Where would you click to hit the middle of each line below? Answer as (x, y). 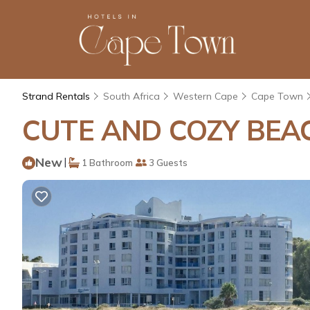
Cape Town (277, 96)
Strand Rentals (57, 96)
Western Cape (206, 96)
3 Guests (167, 162)
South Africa (131, 96)
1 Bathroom (106, 162)
